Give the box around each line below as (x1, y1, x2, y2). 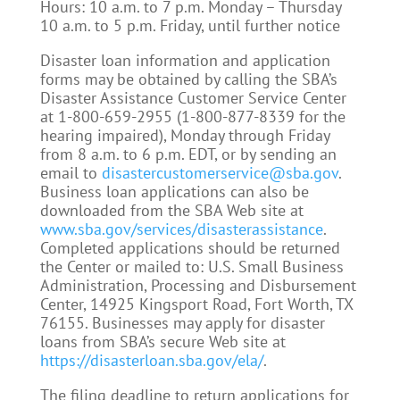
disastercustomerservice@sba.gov (101, 162, 338, 183)
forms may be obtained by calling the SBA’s (39, 69, 337, 89)
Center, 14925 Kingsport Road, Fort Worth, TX (39, 294, 353, 314)
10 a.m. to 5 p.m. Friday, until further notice (39, 15, 340, 36)
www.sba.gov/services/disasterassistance (39, 219, 323, 239)
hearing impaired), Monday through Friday (39, 125, 329, 146)
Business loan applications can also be (39, 181, 309, 202)
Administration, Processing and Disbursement (39, 275, 356, 296)
